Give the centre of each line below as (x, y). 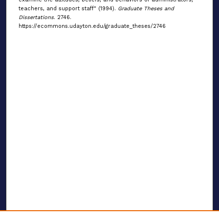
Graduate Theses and (146, 9)
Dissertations (36, 18)
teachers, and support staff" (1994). (68, 9)
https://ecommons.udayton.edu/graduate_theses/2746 (92, 26)
